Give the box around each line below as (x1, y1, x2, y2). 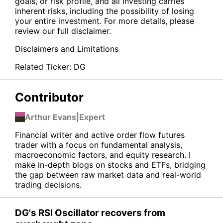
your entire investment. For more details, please (15, 15, 194, 26)
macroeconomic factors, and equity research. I (15, 149, 191, 160)
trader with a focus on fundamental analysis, (15, 139, 182, 150)
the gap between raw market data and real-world (15, 169, 201, 180)
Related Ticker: (15, 61, 71, 72)
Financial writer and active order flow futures (15, 129, 185, 140)
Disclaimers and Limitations (15, 43, 118, 54)
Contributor (15, 90, 84, 105)
